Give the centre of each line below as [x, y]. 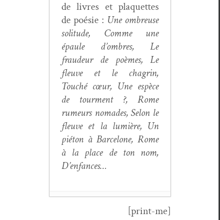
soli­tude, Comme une [110, 33]
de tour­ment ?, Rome [110, 99]
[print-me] [149, 211]
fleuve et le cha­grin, [110, 73]
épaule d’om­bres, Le [110, 46]
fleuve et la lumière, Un [110, 126]
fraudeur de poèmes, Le [110, 59]
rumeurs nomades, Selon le [110, 112]
